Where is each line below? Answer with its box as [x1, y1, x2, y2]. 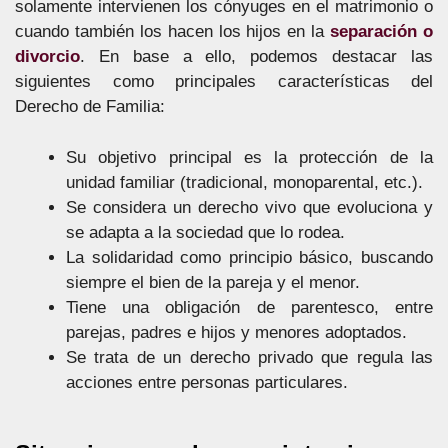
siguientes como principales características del [15, 72, 433, 91]
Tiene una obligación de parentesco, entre [66, 297, 433, 317]
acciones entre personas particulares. [66, 372, 348, 392]
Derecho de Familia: [15, 97, 165, 116]
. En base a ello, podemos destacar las [80, 47, 433, 66]
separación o [330, 22, 434, 41]
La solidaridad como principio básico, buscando [66, 247, 433, 267]
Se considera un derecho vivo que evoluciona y [66, 197, 433, 217]
